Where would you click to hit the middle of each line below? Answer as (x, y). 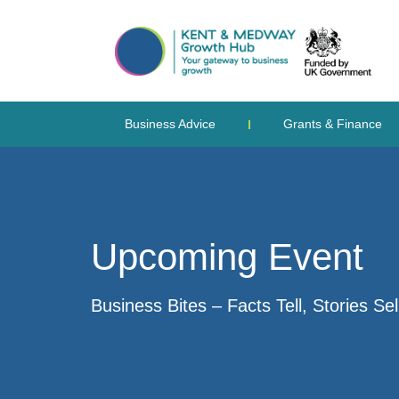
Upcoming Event (227, 257)
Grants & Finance (333, 124)
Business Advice (170, 124)
